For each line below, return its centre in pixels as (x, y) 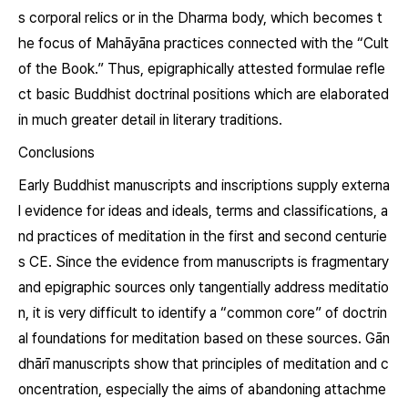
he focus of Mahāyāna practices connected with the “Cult (204, 43)
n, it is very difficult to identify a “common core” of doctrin (203, 313)
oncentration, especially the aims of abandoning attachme (202, 389)
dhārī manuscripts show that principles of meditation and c (204, 364)
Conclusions (56, 153)
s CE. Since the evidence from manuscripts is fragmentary (204, 262)
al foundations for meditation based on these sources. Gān (204, 338)
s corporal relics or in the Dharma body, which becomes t (200, 18)
